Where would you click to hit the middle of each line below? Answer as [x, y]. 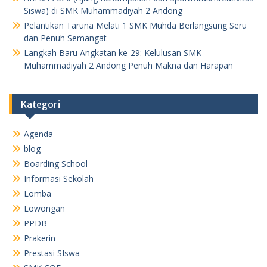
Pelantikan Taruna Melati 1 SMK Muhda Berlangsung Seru [135, 25]
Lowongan [44, 208]
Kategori [41, 104]
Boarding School [56, 164]
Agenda [38, 134]
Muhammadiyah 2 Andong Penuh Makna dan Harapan [128, 65]
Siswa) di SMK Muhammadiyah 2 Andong [103, 10]
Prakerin [40, 238]
